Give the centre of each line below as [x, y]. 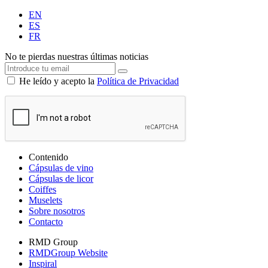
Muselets [45, 200]
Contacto [46, 221]
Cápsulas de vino [61, 167]
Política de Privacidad [138, 81]
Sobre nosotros [57, 211]
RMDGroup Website [68, 252]
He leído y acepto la [58, 81]
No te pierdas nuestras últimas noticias [77, 56]
